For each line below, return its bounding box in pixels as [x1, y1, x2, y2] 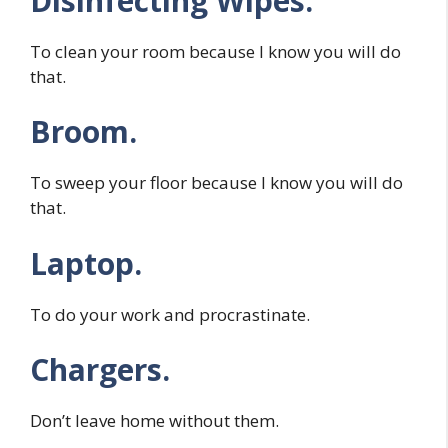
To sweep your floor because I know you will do [30, 171, 403, 195]
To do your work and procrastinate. [30, 302, 310, 326]
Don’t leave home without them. [30, 409, 279, 433]
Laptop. [30, 242, 142, 284]
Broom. [30, 111, 137, 153]
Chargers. [30, 349, 170, 391]
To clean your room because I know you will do [30, 39, 401, 63]
